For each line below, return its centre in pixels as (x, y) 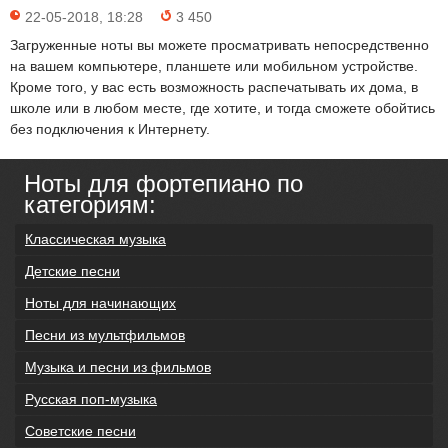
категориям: (90, 204)
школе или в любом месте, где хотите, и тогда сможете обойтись (222, 108)
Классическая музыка (95, 239)
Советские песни (80, 431)
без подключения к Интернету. (110, 129)
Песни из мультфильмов (105, 335)
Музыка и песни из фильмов (118, 367)
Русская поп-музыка (91, 399)
